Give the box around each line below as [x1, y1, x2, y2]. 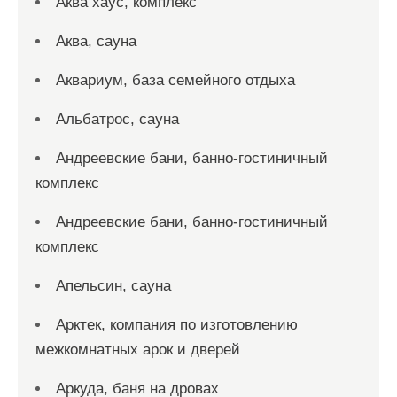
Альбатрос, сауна [56, 111, 179, 128]
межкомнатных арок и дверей [35, 341, 240, 358]
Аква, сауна [56, 33, 136, 50]
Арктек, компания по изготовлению [56, 316, 298, 333]
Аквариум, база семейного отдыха [56, 72, 295, 89]
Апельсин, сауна [56, 277, 171, 294]
